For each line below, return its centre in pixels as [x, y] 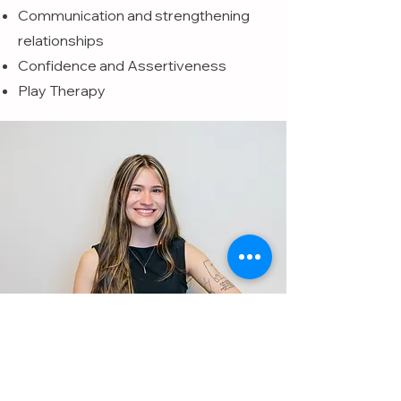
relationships [61, 40]
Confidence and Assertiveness [122, 65]
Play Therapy [62, 90]
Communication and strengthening [134, 15]
